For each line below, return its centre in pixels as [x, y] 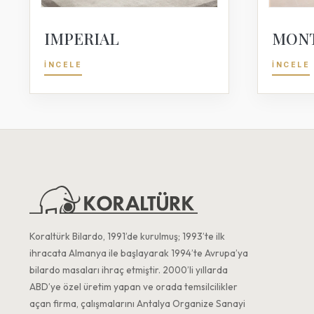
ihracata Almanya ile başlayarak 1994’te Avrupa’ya [139, 253]
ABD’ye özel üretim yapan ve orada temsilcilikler [134, 286]
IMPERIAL [82, 39]
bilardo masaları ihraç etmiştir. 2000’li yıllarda [129, 269]
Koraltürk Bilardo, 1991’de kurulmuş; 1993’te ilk [127, 236]
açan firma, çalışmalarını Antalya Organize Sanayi [137, 303]
